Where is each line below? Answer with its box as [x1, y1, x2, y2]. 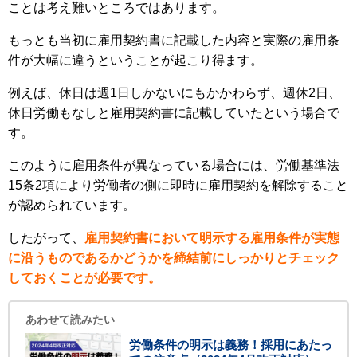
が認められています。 [8, 198, 135, 213]
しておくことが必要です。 [8, 271, 161, 285]
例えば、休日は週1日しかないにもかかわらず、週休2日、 [8, 86, 341, 100]
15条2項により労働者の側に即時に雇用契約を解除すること [8, 178, 348, 193]
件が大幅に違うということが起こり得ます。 [8, 53, 263, 68]
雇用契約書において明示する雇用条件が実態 [84, 231, 339, 245]
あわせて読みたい [25, 314, 115, 327]
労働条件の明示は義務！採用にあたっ [129, 338, 332, 352]
